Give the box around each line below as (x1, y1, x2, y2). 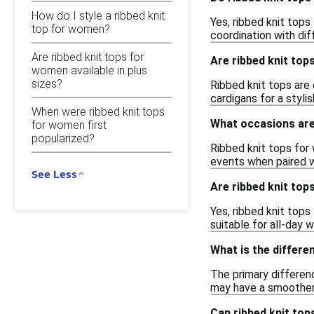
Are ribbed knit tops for (32, 50, 144, 64)
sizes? (32, 76, 62, 90)
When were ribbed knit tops (32, 104, 165, 118)
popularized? (32, 131, 95, 145)
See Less (32, 167, 77, 180)
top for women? (32, 22, 110, 36)
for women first (32, 118, 107, 132)
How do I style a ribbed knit (32, 8, 165, 22)
